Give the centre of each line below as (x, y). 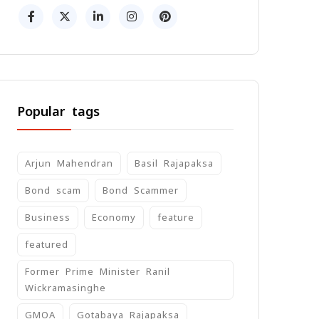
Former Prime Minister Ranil (98, 272)
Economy (114, 218)
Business (48, 218)
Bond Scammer (141, 190)
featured (47, 245)
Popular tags (58, 111)
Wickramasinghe (66, 288)
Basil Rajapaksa (174, 163)
